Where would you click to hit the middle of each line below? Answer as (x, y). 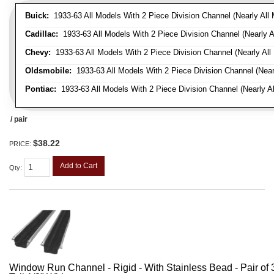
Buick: (37, 16)
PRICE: (21, 144)
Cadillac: (42, 34)
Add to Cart (79, 166)
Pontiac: (41, 89)
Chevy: (38, 53)
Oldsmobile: (48, 71)
